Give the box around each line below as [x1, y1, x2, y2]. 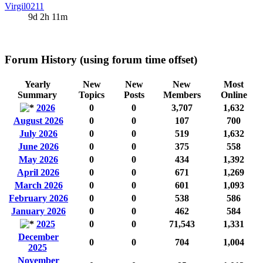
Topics [79, 89, 104, 100]
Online [220, 89, 247, 100]
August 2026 [13, 115, 63, 126]
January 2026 [11, 205, 66, 216]
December [18, 231, 59, 242]
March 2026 [14, 180, 63, 190]
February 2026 [9, 193, 68, 203]
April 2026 [17, 167, 59, 177]
